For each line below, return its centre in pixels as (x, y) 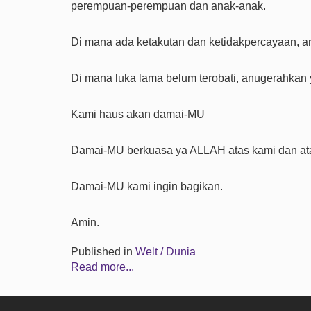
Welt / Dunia (166, 252)
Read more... (102, 267)
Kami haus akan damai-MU (138, 114)
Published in (102, 252)
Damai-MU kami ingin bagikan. (147, 186)
